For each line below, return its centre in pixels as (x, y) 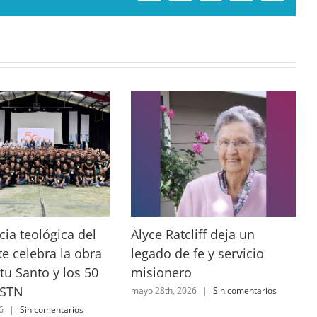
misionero (162, 273)
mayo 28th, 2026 (164, 290)
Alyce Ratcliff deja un (193, 235)
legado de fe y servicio (198, 254)
